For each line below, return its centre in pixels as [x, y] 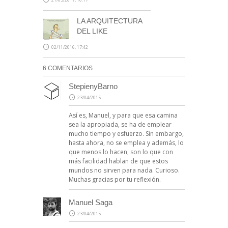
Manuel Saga [91, 202]
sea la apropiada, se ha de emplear [120, 124]
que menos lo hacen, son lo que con [121, 152]
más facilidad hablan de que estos [118, 161]
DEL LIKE [92, 31]
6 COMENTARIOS [68, 68]
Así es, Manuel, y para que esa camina [123, 115]
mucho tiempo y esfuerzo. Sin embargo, [126, 133]
